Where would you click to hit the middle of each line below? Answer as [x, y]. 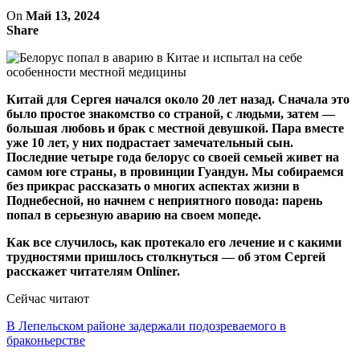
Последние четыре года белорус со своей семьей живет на [173, 157]
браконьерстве [46, 340]
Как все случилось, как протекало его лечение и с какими [174, 242]
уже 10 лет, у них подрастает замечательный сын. [150, 142]
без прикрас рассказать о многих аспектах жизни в [153, 186]
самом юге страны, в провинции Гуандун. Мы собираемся [175, 171]
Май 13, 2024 [63, 15]
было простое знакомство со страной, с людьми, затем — [171, 113]
